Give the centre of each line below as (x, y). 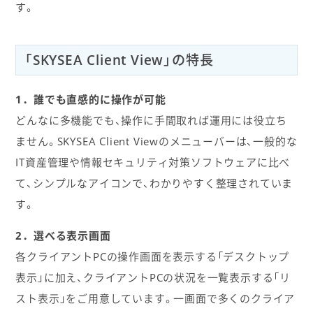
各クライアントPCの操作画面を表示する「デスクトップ (153, 256)
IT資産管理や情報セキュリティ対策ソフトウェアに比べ (153, 162)
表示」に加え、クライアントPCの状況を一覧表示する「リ (153, 277)
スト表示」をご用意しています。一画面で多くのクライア (155, 298)
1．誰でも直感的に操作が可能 (91, 99)
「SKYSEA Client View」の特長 (119, 60)
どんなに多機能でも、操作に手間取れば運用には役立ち (151, 120)
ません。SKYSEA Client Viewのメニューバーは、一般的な (156, 141)
